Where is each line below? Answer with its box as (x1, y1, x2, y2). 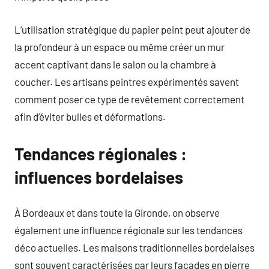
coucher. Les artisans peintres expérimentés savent (14, 75, 239, 88)
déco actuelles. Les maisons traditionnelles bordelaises (14, 241, 255, 253)
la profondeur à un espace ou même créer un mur (14, 40, 225, 53)
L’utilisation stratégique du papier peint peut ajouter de (14, 23, 250, 35)
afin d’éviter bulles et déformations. (14, 110, 166, 122)
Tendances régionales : (14, 143, 187, 164)
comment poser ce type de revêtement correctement (14, 92, 244, 105)
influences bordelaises (14, 166, 183, 187)
